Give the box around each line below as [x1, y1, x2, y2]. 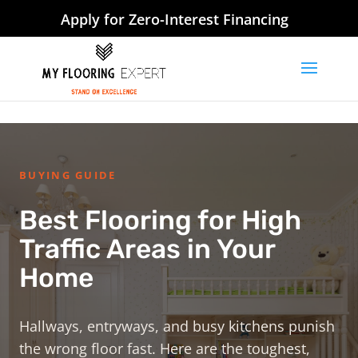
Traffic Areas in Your [19, 233, 275, 265]
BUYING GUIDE [19, 168, 117, 182]
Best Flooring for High [19, 204, 301, 236]
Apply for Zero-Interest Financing [60, 9, 288, 29]
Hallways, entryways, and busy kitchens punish [19, 316, 335, 336]
